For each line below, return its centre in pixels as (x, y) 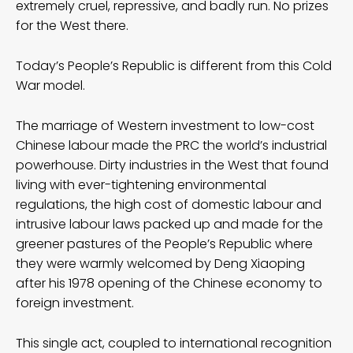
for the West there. (72, 25)
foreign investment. (75, 303)
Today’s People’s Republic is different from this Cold (174, 65)
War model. (50, 85)
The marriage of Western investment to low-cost (165, 125)
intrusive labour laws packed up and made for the (169, 224)
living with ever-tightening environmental (141, 184)
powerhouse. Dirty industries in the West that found (172, 165)
